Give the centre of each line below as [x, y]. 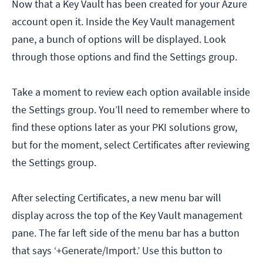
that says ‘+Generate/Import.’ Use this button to [117, 250]
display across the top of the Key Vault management [127, 215]
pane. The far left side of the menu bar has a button [126, 232]
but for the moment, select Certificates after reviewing [131, 144]
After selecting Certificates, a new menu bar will [117, 197]
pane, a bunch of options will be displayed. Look [119, 39]
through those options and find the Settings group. [126, 56]
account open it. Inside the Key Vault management [123, 21]
